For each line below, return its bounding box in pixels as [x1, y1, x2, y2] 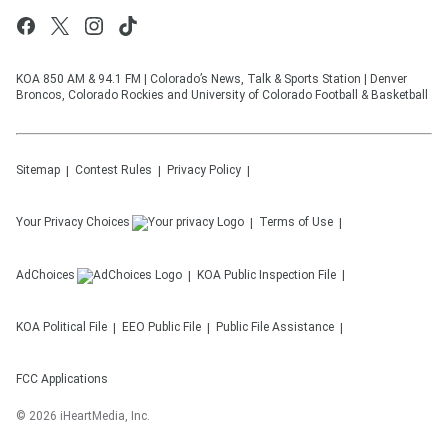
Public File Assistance [216, 320, 334, 334]
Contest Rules [75, 163, 152, 177]
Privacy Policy [167, 163, 241, 177]
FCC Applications [16, 372, 108, 386]
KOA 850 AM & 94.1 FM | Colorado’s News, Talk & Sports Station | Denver [16, 72, 407, 86]
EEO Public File [122, 320, 201, 334]
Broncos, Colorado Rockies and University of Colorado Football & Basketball [16, 88, 428, 102]
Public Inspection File [224, 268, 336, 282]
